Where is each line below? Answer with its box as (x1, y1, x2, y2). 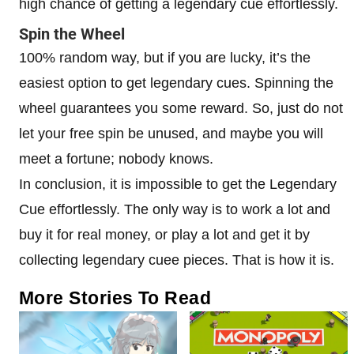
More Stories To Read (19, 287, 212, 308)
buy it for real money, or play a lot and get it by (19, 226, 310, 243)
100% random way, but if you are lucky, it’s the (19, 49, 311, 66)
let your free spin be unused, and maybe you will (19, 125, 323, 141)
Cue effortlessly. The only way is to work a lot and (19, 201, 330, 217)
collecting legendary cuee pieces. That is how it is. (19, 251, 334, 268)
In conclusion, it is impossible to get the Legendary (19, 175, 337, 192)
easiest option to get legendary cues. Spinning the (19, 74, 333, 91)
